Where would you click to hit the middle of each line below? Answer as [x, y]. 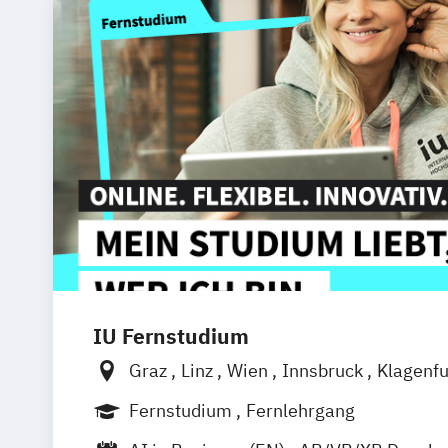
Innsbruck [324, 370]
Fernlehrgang [300, 410]
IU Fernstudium [170, 335]
